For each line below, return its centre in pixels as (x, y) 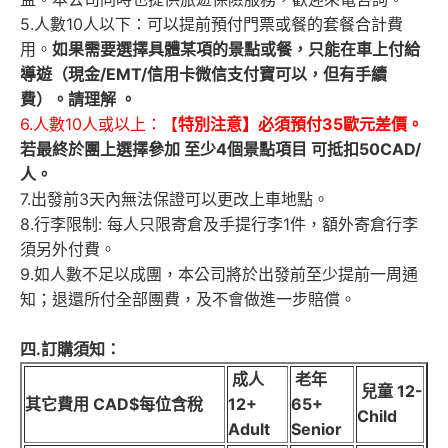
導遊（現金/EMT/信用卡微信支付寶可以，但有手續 (203, 74)
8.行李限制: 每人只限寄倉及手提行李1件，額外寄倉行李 (219, 224)
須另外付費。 (68, 249)
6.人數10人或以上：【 (99, 124)
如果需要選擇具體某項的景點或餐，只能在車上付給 (236, 49)
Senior (316, 429)
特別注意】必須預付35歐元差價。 (300, 124)
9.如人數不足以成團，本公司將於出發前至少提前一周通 (219, 274)
